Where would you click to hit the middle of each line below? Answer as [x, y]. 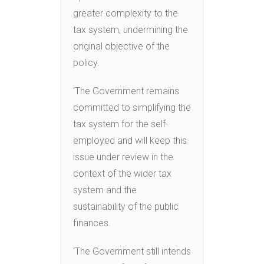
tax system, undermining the [131, 29]
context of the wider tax [122, 173]
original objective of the [121, 46]
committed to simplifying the [132, 107]
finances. [92, 223]
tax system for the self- [121, 124]
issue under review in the [123, 157]
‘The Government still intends [132, 251]
